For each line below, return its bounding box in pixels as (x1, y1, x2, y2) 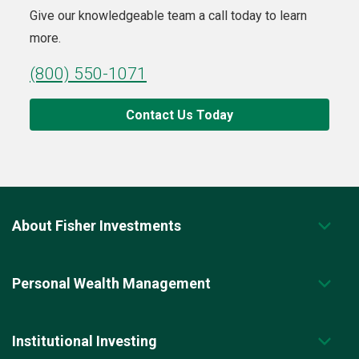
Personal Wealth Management (12, 275, 211, 292)
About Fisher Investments (12, 217, 181, 235)
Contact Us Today (126, 107, 233, 123)
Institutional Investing (12, 333, 157, 350)
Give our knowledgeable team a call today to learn (30, 8, 307, 24)
